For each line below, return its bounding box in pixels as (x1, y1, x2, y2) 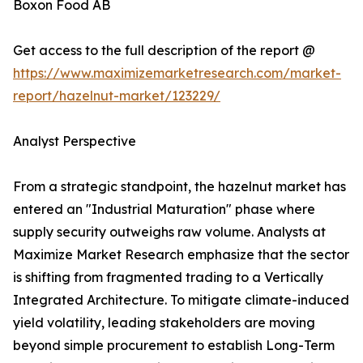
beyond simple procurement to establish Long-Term (13, 337, 335, 354)
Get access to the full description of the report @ (13, 42, 315, 59)
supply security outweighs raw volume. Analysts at (13, 224, 326, 241)
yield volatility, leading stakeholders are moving (13, 314, 315, 331)
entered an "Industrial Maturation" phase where (13, 201, 315, 218)
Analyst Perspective (13, 133, 136, 150)
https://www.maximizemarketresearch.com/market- (13, 65, 341, 82)
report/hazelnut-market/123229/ (13, 88, 220, 105)
